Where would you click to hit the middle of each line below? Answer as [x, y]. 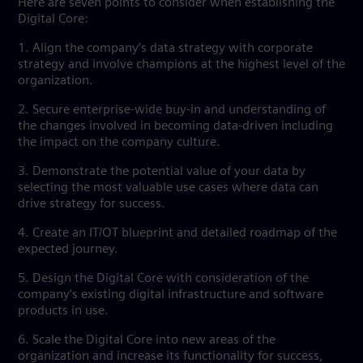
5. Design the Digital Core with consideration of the [163, 279]
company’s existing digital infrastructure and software [171, 295]
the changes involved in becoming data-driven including [175, 126]
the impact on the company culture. [122, 143]
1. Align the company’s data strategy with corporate [165, 49]
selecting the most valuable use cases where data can [168, 188]
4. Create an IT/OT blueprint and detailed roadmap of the [177, 233]
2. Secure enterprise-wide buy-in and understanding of [172, 110]
